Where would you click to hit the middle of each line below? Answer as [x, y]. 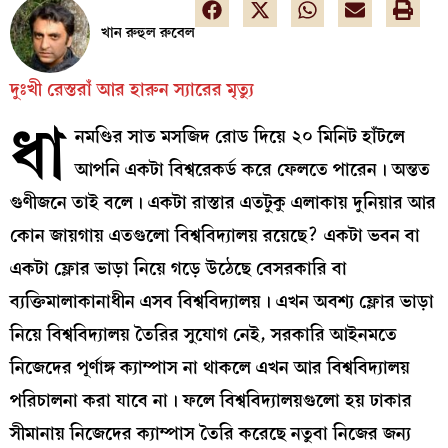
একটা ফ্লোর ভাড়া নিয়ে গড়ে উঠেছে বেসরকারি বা [178, 269]
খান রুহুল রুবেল [148, 33]
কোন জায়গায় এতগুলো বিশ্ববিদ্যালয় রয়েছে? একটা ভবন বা [215, 236]
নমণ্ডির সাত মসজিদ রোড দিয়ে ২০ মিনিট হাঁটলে [239, 137]
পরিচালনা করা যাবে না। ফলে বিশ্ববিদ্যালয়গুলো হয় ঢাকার [211, 401]
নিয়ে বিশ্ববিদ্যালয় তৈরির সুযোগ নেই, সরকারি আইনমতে [203, 335]
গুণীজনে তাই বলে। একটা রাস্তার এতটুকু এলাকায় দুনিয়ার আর [223, 203]
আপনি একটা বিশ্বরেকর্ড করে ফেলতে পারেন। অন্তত [252, 170]
